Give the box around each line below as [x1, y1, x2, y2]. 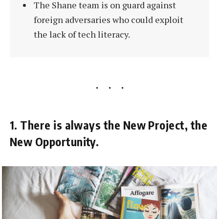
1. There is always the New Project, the [10, 117, 208, 132]
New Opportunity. [10, 134, 99, 149]
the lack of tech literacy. [33, 28, 130, 41]
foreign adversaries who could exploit [33, 14, 183, 26]
